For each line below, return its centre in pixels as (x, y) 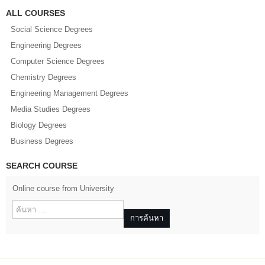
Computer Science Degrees (58, 62)
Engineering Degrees (46, 46)
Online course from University (63, 189)
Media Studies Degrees (51, 109)
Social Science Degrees (52, 30)
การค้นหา (147, 218)
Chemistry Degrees (43, 77)
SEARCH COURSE (42, 166)
